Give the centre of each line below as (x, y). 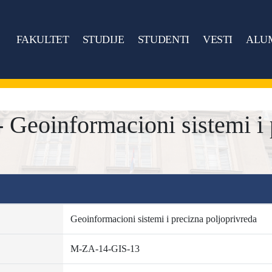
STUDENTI (163, 39)
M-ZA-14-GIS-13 (105, 249)
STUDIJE (103, 39)
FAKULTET (42, 39)
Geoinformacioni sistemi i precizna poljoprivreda (163, 219)
